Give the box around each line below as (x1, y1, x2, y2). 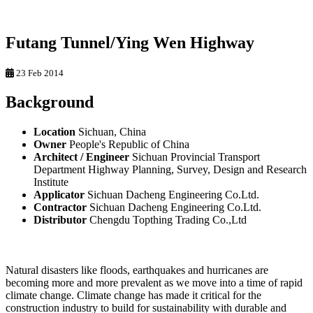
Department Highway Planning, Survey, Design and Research (34, 163, 307, 175)
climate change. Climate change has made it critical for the (6, 289, 261, 301)
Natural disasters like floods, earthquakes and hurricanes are (6, 263, 268, 276)
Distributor (34, 213, 87, 226)
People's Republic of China (66, 138, 189, 150)
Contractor (34, 201, 87, 213)
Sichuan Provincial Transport (129, 150, 260, 163)
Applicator (34, 188, 85, 201)
